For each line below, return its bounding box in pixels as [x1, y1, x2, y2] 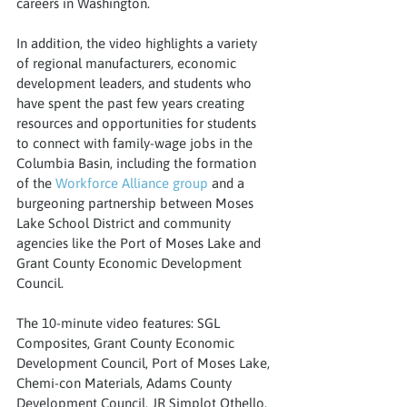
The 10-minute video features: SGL [16, 314, 223, 331]
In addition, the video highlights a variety [16, 35, 261, 51]
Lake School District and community [16, 214, 234, 231]
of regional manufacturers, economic [16, 55, 240, 71]
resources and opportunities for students [16, 114, 260, 131]
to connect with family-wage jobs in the [16, 134, 256, 151]
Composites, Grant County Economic [16, 334, 238, 351]
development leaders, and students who [16, 74, 255, 91]
